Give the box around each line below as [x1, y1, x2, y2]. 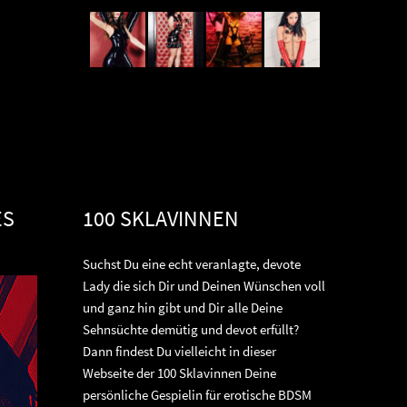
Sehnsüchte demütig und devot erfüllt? [83, 321, 299, 339]
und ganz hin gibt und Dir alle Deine [83, 299, 283, 317]
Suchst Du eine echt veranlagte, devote [83, 255, 301, 273]
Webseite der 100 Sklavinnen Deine [83, 364, 276, 382]
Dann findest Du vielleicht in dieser [83, 342, 276, 361]
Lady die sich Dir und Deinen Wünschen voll [83, 277, 325, 295]
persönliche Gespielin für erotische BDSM [83, 386, 312, 404]
